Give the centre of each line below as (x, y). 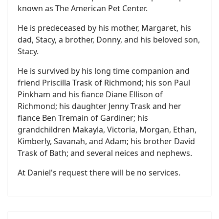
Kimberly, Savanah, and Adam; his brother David (106, 141)
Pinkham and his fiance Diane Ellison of (90, 94)
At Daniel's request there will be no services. (102, 173)
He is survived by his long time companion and (104, 71)
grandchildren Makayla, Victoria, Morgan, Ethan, (107, 130)
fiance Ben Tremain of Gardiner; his (83, 118)
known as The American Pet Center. (83, 8)
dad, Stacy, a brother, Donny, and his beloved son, (109, 40)
